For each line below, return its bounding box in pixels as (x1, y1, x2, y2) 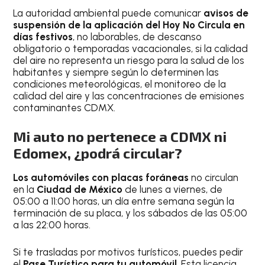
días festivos (13, 30, 73, 43)
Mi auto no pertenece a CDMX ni (13, 128, 227, 146)
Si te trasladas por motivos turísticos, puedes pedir (13, 245, 244, 258)
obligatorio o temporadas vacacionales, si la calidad (13, 42, 248, 54)
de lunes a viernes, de (125, 183, 223, 196)
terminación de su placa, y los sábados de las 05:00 (13, 207, 248, 219)
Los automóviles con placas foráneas (13, 172, 192, 184)
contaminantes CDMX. (13, 101, 116, 114)
